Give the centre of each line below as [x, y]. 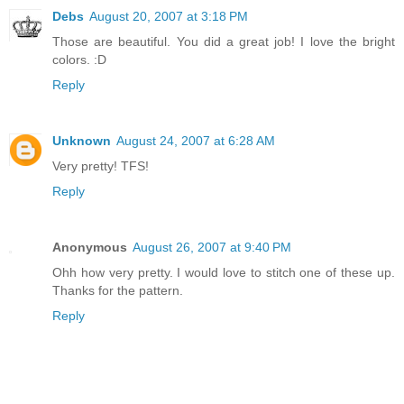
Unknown [82, 140]
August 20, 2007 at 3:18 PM [169, 16]
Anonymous [90, 247]
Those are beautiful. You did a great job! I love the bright [224, 41]
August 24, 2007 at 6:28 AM [196, 140]
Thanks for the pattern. [118, 290]
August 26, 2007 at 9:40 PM [212, 247]
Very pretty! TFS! [101, 165]
